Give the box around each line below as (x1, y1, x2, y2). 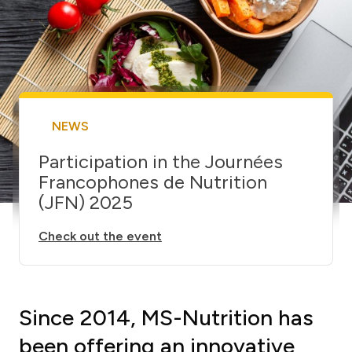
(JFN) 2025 (38, 190, 133, 214)
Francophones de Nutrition (38, 170, 267, 193)
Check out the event (38, 228, 162, 244)
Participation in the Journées (38, 149, 283, 173)
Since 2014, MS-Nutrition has (19, 303, 313, 331)
